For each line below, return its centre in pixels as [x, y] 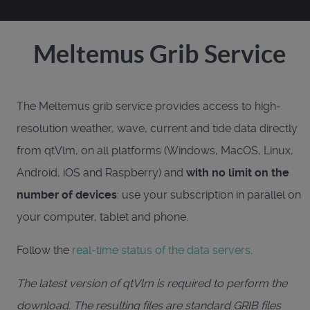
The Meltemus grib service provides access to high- [149, 106]
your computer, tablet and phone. [102, 217]
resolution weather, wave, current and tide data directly [157, 128]
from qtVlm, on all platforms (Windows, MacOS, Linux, [155, 150]
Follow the [44, 250]
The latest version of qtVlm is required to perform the [152, 283]
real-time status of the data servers [161, 250]
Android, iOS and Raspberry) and [101, 172]
